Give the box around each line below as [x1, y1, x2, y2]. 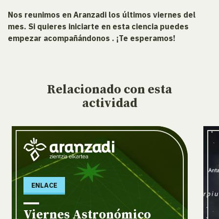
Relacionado [47, 82, 124, 98]
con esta [124, 82, 172, 98]
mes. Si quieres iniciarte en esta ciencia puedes [8, 22, 189, 32]
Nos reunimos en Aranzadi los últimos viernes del [8, 10, 196, 20]
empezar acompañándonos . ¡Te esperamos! [8, 33, 175, 44]
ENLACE [31, 180, 57, 190]
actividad [82, 96, 137, 111]
